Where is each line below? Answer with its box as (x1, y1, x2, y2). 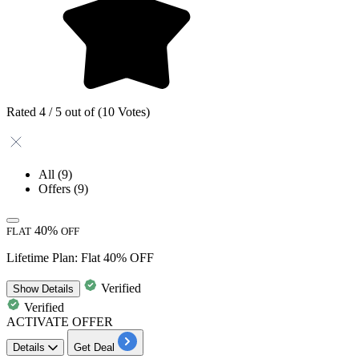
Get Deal (74, 341, 115, 353)
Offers (38, 181, 74, 196)
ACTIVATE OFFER (6, 314, 113, 329)
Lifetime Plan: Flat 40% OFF (6, 250, 154, 264)
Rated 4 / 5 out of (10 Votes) (6, 104, 150, 119)
